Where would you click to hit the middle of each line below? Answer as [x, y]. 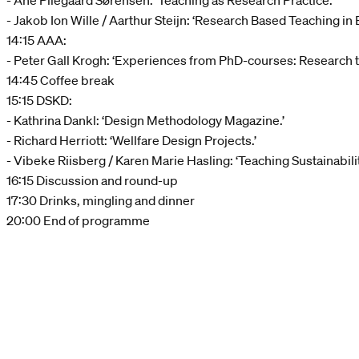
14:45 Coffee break [61, 81]
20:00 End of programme [78, 221]
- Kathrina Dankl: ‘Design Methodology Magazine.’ [145, 121]
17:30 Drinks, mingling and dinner [101, 201]
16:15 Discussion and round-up [92, 181]
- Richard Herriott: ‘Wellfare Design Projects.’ [131, 141]
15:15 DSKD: [39, 101]
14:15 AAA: [36, 40]
